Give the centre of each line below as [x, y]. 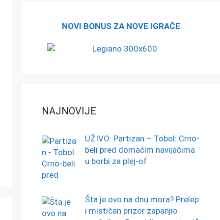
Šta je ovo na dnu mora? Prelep [142, 199]
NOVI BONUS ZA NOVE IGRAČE [121, 26]
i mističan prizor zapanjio [131, 210]
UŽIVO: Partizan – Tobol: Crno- [142, 139]
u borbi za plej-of [116, 161]
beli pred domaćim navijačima [140, 150]
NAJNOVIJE [69, 111]
